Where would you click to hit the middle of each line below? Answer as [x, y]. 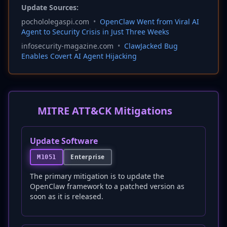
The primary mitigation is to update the [97, 176]
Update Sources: [50, 7]
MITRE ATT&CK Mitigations [105, 111]
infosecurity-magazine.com [67, 46]
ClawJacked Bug [151, 46]
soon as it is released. [67, 196]
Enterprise [88, 157]
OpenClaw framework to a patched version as [107, 186]
